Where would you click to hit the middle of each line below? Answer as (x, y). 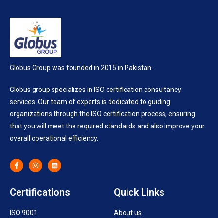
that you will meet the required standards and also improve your (107, 126)
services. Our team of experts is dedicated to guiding (90, 101)
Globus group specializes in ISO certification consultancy (95, 89)
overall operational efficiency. (54, 138)
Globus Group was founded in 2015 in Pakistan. (81, 67)
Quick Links (139, 192)
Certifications (40, 192)
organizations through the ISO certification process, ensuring (102, 114)
